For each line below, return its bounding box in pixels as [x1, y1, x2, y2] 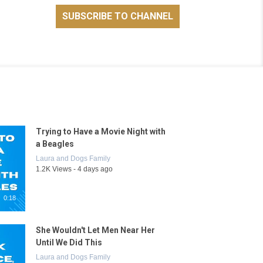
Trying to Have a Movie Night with [36, 127, 166, 136]
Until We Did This [36, 238, 103, 247]
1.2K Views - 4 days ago [36, 165, 113, 173]
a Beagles [36, 139, 75, 149]
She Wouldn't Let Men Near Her [36, 225, 156, 235]
